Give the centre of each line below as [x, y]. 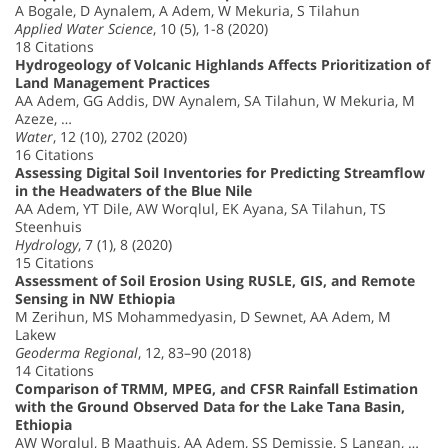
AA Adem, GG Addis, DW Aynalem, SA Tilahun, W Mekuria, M [215, 101]
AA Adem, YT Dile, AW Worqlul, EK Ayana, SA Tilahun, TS [200, 209]
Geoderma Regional [76, 353]
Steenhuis [48, 227]
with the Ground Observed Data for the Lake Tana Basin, [210, 407]
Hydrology [46, 245]
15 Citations [54, 263]
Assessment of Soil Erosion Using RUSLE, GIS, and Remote [215, 281]
